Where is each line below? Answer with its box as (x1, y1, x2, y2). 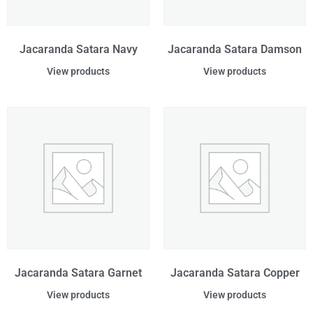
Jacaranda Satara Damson (168, 43, 302, 57)
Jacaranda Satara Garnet (15, 266, 142, 280)
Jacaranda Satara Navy (19, 43, 138, 57)
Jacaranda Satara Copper (170, 266, 300, 280)
